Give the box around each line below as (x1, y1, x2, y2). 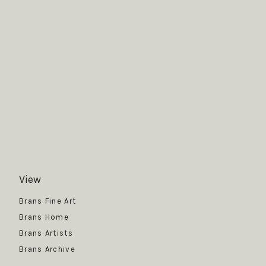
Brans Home (19, 212, 69, 221)
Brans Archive (19, 244, 75, 254)
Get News (100, 173, 177, 195)
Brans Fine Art (19, 196, 77, 205)
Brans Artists (19, 228, 73, 237)
